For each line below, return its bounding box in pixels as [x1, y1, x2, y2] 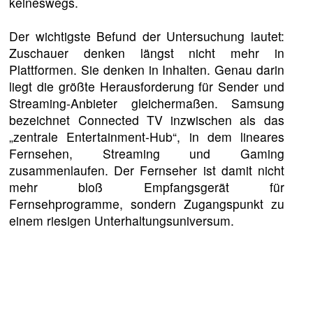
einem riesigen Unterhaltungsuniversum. [9, 211, 235, 229]
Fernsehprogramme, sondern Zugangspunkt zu [9, 194, 284, 212]
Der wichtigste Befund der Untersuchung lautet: [9, 27, 284, 45]
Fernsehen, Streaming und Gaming [9, 144, 284, 162]
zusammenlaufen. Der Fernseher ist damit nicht [9, 161, 284, 179]
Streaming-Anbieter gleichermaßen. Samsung [9, 94, 284, 112]
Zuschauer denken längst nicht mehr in [9, 43, 284, 61]
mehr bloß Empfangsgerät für [9, 177, 284, 196]
